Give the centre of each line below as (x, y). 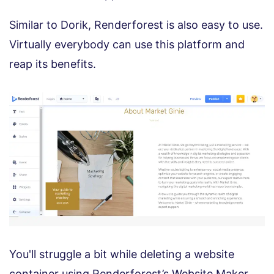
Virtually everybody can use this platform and (127, 44)
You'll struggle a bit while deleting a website (122, 254)
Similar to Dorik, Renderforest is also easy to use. (136, 24)
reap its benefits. (53, 64)
